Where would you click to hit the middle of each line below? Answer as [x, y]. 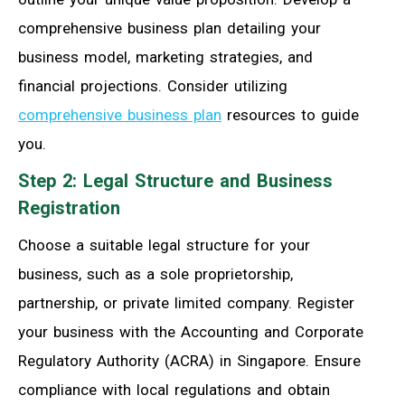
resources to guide [290, 115]
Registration [69, 208]
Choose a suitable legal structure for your [164, 245]
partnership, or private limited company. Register [186, 303]
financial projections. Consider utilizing [153, 86]
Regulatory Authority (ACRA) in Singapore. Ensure [189, 361]
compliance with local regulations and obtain [174, 390]
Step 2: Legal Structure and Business [175, 181]
